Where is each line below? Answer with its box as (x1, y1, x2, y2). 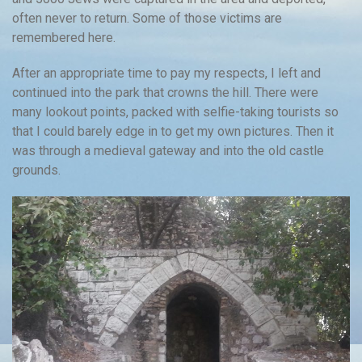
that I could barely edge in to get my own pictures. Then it (12, 124, 334, 140)
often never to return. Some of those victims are (12, 11, 282, 27)
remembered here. (12, 30, 116, 46)
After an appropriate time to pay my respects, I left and (12, 65, 321, 82)
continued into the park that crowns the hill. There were (12, 85, 318, 101)
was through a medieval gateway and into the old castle (12, 143, 324, 159)
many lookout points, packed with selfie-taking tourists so (12, 104, 339, 120)
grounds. (12, 162, 61, 179)
